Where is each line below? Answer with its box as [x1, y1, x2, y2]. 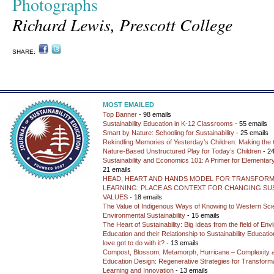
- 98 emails [137, 111, 171, 118]
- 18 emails [128, 193, 162, 201]
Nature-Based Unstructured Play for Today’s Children [103, 147, 261, 155]
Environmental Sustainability [103, 212, 185, 219]
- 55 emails [233, 120, 267, 127]
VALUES [103, 193, 128, 201]
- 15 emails [185, 212, 220, 219]
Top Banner [103, 111, 137, 118]
